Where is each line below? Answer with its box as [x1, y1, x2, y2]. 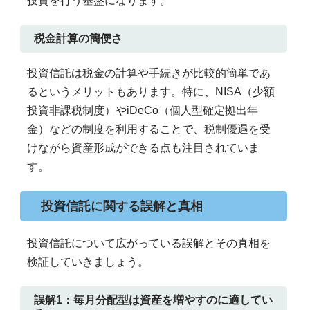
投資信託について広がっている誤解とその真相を [26, 237, 271, 249]
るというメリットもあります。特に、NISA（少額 [26, 86, 275, 98]
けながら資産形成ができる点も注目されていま [26, 142, 259, 154]
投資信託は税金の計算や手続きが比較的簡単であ [26, 67, 271, 80]
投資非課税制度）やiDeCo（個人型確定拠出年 [26, 104, 258, 117]
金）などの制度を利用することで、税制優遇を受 [26, 123, 271, 136]
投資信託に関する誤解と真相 [40, 199, 203, 214]
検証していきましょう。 [26, 255, 149, 268]
